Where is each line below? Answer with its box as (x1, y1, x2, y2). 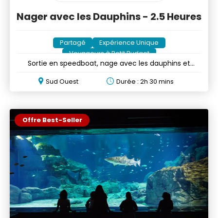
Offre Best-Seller (22, 115, 82, 125)
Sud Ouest (46, 76, 79, 86)
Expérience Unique (99, 37, 159, 47)
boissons (94, 68, 124, 78)
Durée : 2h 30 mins (116, 76, 174, 86)
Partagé (59, 37, 86, 47)
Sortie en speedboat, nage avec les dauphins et (28, 58, 190, 68)
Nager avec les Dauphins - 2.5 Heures (17, 9, 201, 23)
